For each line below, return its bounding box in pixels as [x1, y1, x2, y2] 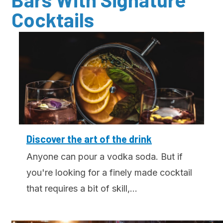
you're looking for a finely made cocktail [26, 167, 192, 178]
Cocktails [11, 7, 94, 32]
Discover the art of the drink [26, 133, 152, 145]
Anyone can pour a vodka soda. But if [26, 151, 183, 162]
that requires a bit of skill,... [26, 183, 137, 194]
